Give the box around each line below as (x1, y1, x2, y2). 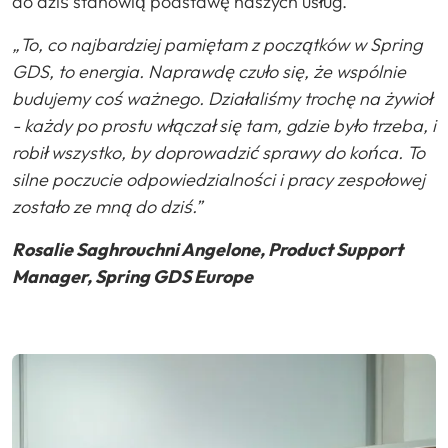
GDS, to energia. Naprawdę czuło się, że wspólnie (12, 59, 406, 83)
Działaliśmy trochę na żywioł (208, 86, 432, 110)
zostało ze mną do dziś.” (12, 194, 202, 218)
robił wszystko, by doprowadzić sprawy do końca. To (12, 140, 425, 164)
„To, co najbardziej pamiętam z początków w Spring (12, 32, 422, 56)
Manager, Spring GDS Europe (12, 264, 253, 288)
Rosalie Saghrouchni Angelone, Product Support (12, 237, 403, 261)
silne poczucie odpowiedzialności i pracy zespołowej (12, 167, 425, 191)
